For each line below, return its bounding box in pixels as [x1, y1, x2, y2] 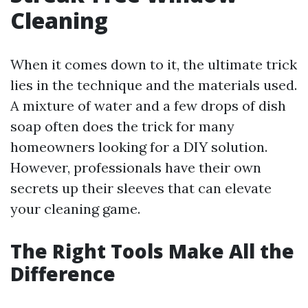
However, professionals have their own [10, 159, 261, 176]
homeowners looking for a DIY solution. [10, 138, 267, 155]
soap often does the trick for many [10, 118, 234, 135]
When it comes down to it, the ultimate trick [10, 56, 297, 73]
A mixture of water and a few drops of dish [10, 97, 286, 114]
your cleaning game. [10, 200, 140, 217]
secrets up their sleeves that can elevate [10, 179, 272, 197]
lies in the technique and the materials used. [10, 76, 297, 93]
